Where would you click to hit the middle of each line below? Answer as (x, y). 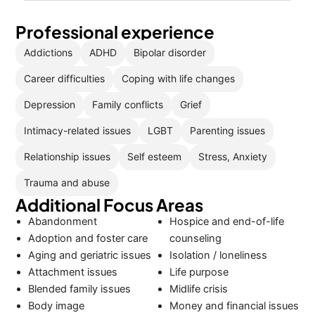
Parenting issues (228, 131)
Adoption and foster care (88, 238)
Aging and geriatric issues (90, 255)
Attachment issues (73, 272)
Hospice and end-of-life (226, 221)
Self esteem (155, 157)
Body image (57, 306)
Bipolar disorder (170, 53)
